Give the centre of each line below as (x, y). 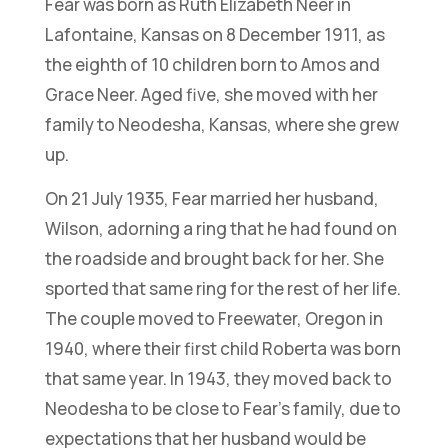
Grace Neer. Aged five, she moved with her (211, 94)
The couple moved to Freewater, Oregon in (213, 318)
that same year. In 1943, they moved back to (218, 378)
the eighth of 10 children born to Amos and (212, 64)
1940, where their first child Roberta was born (222, 348)
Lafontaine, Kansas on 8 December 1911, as (214, 34)
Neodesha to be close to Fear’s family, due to (222, 408)
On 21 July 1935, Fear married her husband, (211, 198)
